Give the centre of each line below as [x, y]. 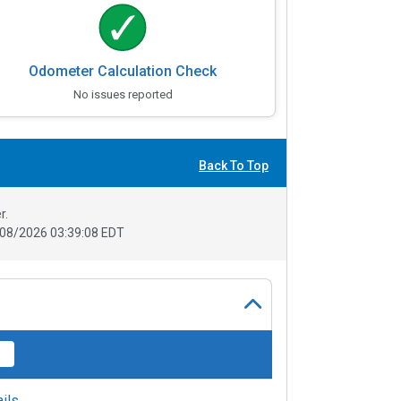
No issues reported [123, 95]
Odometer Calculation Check [123, 72]
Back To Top [234, 165]
